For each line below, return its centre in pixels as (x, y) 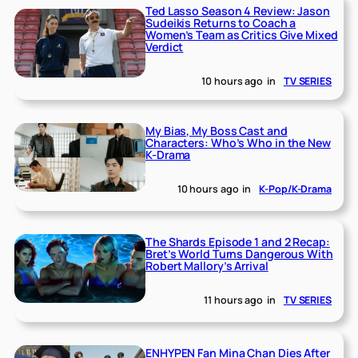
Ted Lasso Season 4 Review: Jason (238, 11)
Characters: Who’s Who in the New (238, 143)
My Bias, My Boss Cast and (217, 131)
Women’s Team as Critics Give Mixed (242, 35)
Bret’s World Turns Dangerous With (239, 254)
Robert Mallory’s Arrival (207, 266)
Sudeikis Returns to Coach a (221, 23)
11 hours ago (234, 300)
